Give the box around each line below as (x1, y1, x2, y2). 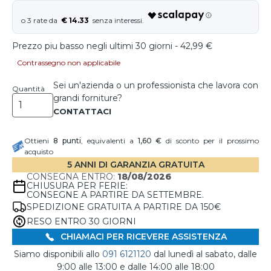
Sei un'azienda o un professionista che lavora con (53, 80, 258, 91)
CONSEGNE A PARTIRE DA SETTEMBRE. (27, 189, 204, 200)
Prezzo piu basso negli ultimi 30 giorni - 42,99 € (12, 41, 212, 51)
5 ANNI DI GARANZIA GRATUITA (67, 159, 204, 170)
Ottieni (24, 136, 53, 145)
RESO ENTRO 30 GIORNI (27, 215, 136, 227)
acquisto (24, 147, 53, 156)
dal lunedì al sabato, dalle (151, 249, 257, 260)
